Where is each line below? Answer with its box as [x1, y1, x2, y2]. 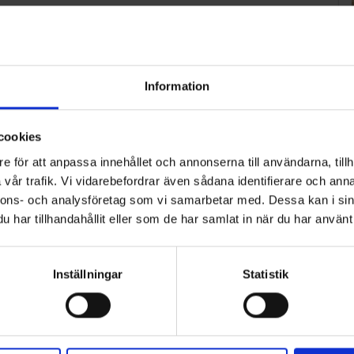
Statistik [243, 266, 288, 281]
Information [144, 78, 210, 92]
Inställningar [52, 266, 123, 281]
